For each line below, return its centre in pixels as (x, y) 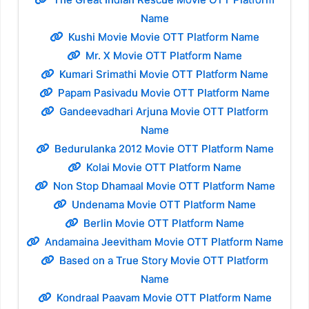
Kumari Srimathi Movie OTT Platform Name (164, 74)
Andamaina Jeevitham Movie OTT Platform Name (164, 242)
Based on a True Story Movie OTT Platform (164, 261)
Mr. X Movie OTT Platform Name (164, 56)
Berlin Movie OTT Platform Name (164, 223)
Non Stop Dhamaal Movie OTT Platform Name (164, 186)
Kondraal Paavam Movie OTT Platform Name (164, 298)
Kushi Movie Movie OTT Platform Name (164, 37)
